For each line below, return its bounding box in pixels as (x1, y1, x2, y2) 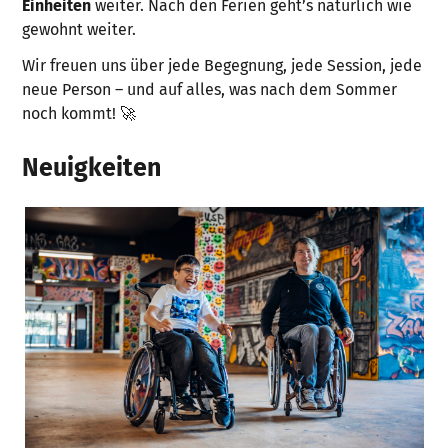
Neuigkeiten (22, 153, 162, 184)
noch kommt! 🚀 (22, 104, 137, 124)
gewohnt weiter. (22, 20, 137, 40)
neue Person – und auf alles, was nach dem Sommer (22, 80, 398, 100)
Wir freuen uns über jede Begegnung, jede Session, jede (22, 56, 423, 76)
